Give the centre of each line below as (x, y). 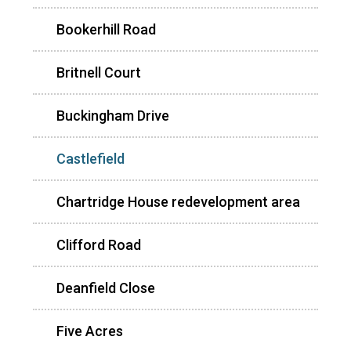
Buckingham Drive (113, 115)
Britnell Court (99, 72)
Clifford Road (99, 244)
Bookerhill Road (106, 29)
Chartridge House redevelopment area (178, 201)
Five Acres (90, 331)
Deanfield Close (106, 288)
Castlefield (90, 158)
